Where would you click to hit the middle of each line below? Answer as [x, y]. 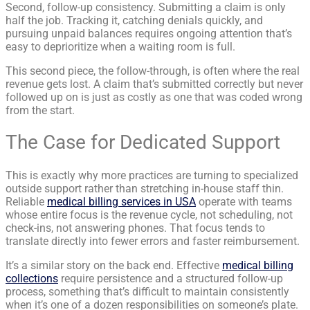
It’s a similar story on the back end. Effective [114, 265]
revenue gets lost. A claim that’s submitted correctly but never [154, 84]
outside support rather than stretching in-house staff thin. [145, 188]
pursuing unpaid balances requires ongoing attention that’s [149, 34]
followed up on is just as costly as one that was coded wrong [154, 98]
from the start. [40, 111]
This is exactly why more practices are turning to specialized [152, 175]
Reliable [26, 201]
